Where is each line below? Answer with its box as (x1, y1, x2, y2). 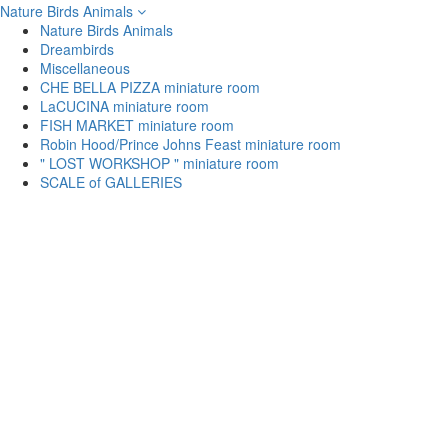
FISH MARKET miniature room (40, 115, 234, 135)
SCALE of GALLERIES (40, 172, 182, 192)
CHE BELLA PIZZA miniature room (40, 77, 260, 97)
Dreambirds (40, 39, 114, 59)
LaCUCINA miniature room (40, 96, 209, 116)
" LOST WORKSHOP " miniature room (40, 153, 279, 173)
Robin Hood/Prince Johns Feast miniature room (40, 134, 341, 154)
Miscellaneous (40, 58, 130, 78)
